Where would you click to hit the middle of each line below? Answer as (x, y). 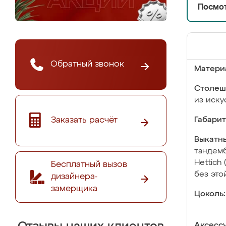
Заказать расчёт (84, 120)
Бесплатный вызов (89, 164)
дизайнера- (74, 177)
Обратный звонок (87, 64)
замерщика (74, 189)
